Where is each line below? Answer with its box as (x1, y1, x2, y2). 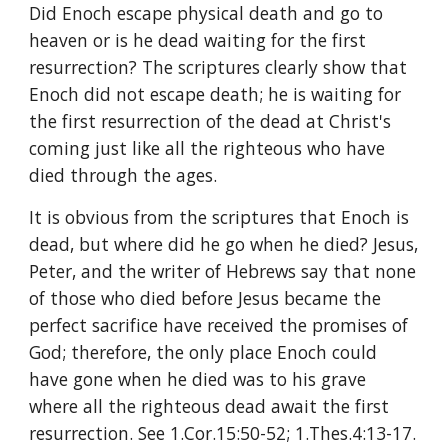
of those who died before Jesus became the (29, 286, 382, 310)
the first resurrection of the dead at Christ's (29, 109, 392, 133)
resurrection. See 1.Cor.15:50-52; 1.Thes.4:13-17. (29, 421, 417, 445)
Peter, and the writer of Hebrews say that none (29, 259, 417, 283)
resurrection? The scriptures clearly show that (29, 55, 408, 79)
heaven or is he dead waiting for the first (29, 28, 367, 52)
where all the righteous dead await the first (29, 394, 390, 418)
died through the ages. (29, 163, 218, 187)
